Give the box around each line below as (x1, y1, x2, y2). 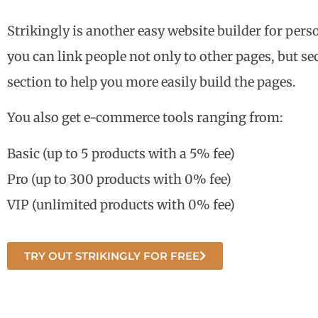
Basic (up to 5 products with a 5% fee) (7, 145, 235, 162)
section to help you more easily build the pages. (7, 74, 296, 91)
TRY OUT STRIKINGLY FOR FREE (24, 249, 199, 263)
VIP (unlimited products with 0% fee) (7, 196, 235, 213)
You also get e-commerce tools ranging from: (7, 109, 283, 126)
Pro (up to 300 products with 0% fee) (7, 170, 231, 187)
